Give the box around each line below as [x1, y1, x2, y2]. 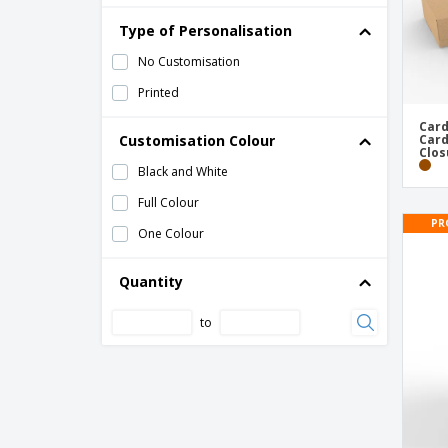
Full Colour [138, 194, 199, 211]
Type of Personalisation [119, 21, 292, 40]
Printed [138, 84, 179, 101]
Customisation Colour [119, 131, 275, 150]
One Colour [138, 225, 204, 242]
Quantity [119, 272, 183, 291]
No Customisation [138, 53, 240, 70]
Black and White [138, 163, 228, 180]
